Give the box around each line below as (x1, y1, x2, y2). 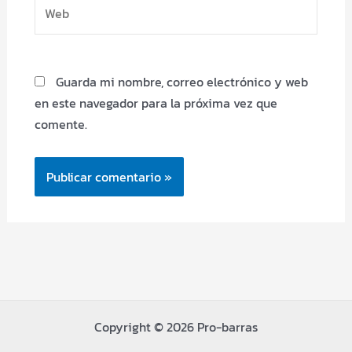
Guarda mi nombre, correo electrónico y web (55, 71, 308, 91)
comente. (34, 114, 87, 134)
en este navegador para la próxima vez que (34, 93, 277, 112)
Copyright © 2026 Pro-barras (94, 317, 258, 336)
